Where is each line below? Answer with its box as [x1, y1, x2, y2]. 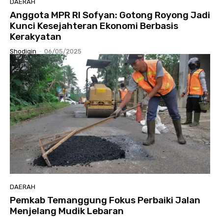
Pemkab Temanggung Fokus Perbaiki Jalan [10, 194, 200, 206]
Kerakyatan [10, 30, 61, 42]
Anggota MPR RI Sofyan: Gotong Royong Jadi [10, 9, 210, 21]
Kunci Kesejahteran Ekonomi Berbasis [10, 20, 178, 31]
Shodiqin [10, 47, 36, 55]
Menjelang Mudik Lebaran [10, 205, 124, 217]
